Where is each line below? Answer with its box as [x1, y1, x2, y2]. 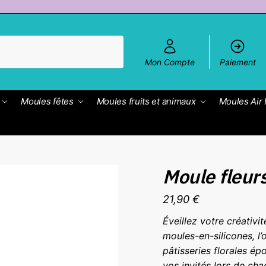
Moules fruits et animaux [96, 96, 196, 107]
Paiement [219, 56, 256, 67]
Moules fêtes [21, 96, 74, 107]
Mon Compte [145, 56, 195, 67]
